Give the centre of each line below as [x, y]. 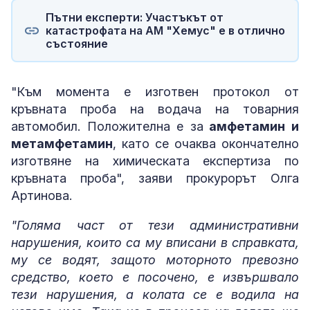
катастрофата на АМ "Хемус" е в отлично [165, 30]
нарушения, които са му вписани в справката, [155, 243]
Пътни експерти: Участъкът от [134, 17]
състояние [76, 43]
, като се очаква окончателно [206, 144]
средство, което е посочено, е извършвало [155, 277]
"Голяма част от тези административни [155, 225]
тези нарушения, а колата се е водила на [155, 294]
